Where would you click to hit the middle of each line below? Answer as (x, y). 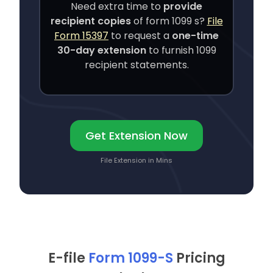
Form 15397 (81, 36)
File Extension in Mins (136, 161)
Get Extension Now (136, 136)
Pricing (200, 258)
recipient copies (90, 21)
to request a (140, 36)
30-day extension (101, 51)
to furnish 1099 (182, 51)
